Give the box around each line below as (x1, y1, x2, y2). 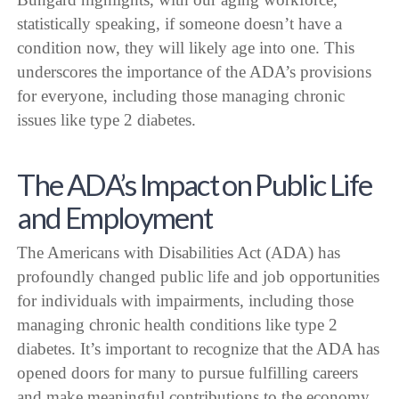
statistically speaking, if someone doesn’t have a (17, 13, 343, 33)
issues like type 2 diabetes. (17, 110, 197, 129)
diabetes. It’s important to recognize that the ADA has (17, 338, 380, 358)
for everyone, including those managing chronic (17, 85, 346, 105)
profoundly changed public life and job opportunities (17, 266, 380, 286)
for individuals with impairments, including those (17, 290, 354, 310)
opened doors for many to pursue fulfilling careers (17, 362, 359, 382)
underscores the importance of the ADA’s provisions (17, 61, 372, 81)
